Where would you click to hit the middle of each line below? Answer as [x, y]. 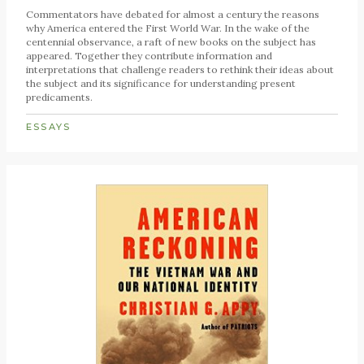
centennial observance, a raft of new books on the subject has [171, 42]
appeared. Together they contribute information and [149, 56]
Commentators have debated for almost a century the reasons [173, 15]
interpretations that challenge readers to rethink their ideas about [180, 70]
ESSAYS [49, 127]
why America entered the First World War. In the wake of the [168, 28]
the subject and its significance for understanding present [161, 84]
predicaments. [59, 97]
